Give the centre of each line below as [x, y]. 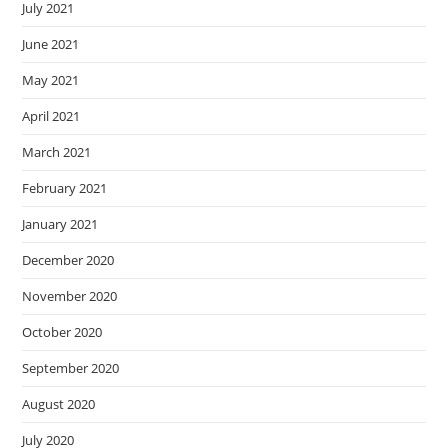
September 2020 [71, 368]
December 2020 [68, 260]
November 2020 [70, 296]
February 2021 [65, 188]
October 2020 [62, 332]
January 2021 [60, 224]
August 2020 [59, 404]
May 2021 [51, 80]
